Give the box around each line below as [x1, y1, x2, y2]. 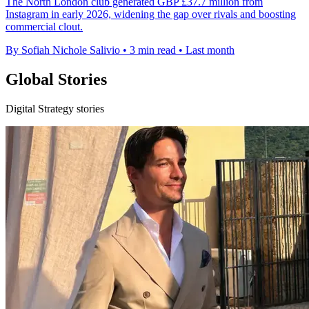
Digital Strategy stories [6, 102, 104, 114]
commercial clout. [6, 20, 83, 32]
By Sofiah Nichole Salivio [6, 43, 120, 56]
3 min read [130, 43, 176, 56]
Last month [186, 43, 235, 56]
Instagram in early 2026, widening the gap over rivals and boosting [6, 8, 296, 20]
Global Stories [6, 70, 107, 88]
